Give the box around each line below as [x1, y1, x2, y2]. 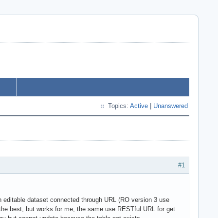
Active [130, 102, 148, 109]
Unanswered [153, 102, 188, 109]
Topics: [108, 102, 130, 109]
